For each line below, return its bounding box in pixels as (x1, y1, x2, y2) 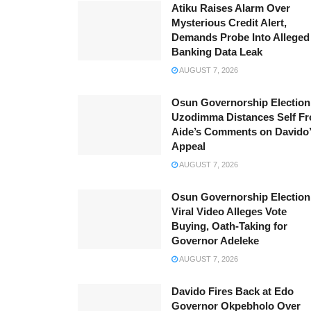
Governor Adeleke (171, 235, 259, 247)
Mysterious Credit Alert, (171, 17, 287, 29)
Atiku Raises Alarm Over (171, 2, 290, 15)
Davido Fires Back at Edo (171, 285, 294, 298)
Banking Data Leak (171, 46, 262, 58)
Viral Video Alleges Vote (171, 205, 287, 218)
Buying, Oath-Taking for (171, 220, 287, 233)
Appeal (171, 140, 205, 153)
